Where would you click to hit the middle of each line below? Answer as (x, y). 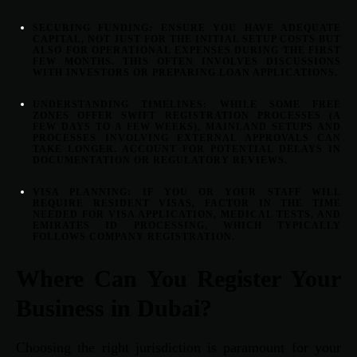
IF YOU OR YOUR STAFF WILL (237, 192)
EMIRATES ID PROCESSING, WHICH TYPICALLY (187, 226)
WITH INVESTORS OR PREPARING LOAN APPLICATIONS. (185, 73)
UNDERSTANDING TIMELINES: (120, 105)
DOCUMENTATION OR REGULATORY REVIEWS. (160, 161)
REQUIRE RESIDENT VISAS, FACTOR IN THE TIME (187, 204)
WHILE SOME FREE (274, 105)
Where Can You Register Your (178, 279)
